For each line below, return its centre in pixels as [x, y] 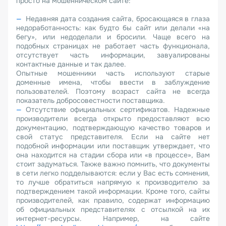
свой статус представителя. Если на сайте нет [113, 137]
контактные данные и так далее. [72, 64]
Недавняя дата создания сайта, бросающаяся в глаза [118, 19]
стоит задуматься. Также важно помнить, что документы [113, 164]
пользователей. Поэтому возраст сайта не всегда [113, 91]
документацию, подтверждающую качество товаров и [113, 128]
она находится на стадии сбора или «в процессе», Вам [113, 155]
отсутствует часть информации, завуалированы [113, 55]
